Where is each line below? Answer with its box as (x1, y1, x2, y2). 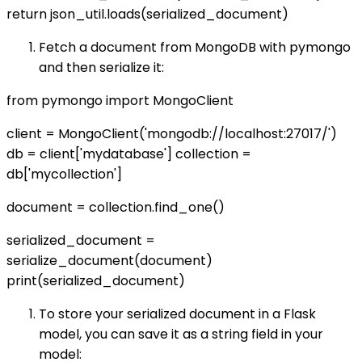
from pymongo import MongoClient (6, 90, 234, 110)
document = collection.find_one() (6, 197, 225, 217)
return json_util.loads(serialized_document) (6, 4, 288, 23)
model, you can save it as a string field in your (39, 324, 323, 343)
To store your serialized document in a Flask (39, 304, 316, 323)
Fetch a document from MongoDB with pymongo (39, 37, 351, 57)
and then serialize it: (39, 57, 164, 77)
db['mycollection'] (6, 164, 122, 183)
